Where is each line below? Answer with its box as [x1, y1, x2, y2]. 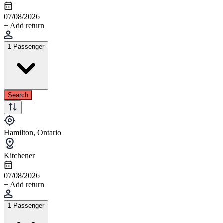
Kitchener [4, 151, 35, 160]
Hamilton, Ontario [4, 128, 61, 137]
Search [8, 91, 28, 99]
